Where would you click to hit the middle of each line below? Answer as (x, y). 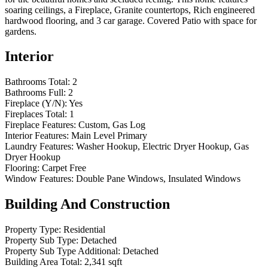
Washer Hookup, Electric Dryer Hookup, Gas (162, 147)
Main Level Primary (109, 136)
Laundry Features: (39, 147)
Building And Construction (87, 204)
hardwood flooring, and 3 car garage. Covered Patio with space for (131, 20)
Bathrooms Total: (37, 82)
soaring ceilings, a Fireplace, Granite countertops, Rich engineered (130, 10)
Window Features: (39, 179)
